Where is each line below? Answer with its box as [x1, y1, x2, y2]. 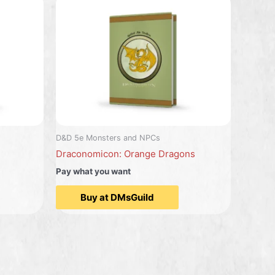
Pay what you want [56, 166, 131, 176]
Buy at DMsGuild [80, 192, 154, 204]
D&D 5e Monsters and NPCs [56, 133, 160, 143]
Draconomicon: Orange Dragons [56, 148, 195, 160]
